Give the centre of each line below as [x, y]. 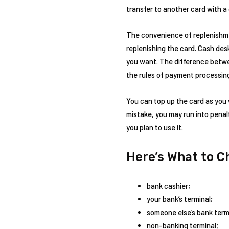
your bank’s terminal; [180, 199]
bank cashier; [168, 186]
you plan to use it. [155, 128]
